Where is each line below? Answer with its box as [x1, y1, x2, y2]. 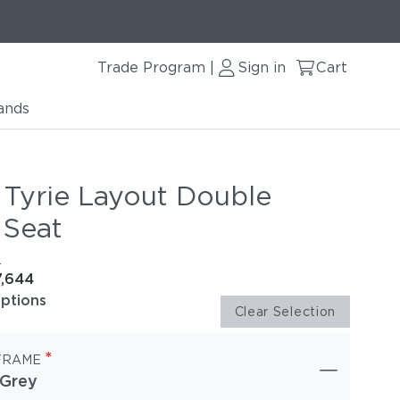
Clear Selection [234, 304, 336, 319]
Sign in [237, 59, 286, 76]
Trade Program [97, 59, 205, 76]
